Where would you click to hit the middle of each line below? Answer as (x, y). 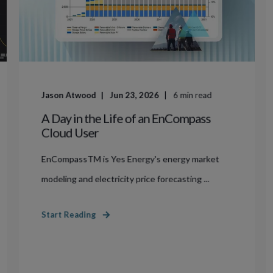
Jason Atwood (69, 95)
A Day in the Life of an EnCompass (126, 118)
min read (196, 95)
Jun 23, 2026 (134, 95)
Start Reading (69, 214)
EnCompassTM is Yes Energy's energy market (130, 159)
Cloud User (70, 132)
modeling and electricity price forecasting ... (125, 179)
